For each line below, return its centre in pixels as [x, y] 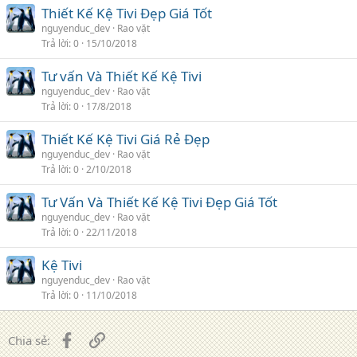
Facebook [100, 338]
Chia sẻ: [29, 340]
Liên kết [126, 338]
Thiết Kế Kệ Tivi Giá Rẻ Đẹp [126, 139]
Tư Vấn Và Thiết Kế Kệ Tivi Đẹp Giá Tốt [159, 202]
